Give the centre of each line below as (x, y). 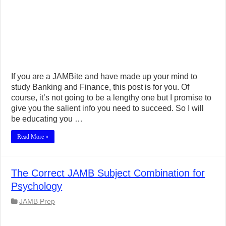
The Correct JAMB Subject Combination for (108, 173)
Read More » (33, 136)
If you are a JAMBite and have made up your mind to (104, 76)
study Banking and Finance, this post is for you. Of (100, 87)
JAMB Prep (37, 201)
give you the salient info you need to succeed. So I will (108, 108)
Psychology (37, 186)
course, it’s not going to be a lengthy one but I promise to (111, 97)
